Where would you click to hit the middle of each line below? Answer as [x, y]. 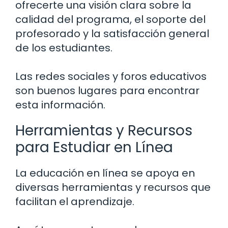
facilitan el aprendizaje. [75, 202]
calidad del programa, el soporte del [110, 20]
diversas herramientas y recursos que [113, 188]
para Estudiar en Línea [94, 148]
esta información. [60, 105]
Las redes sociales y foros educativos [111, 77]
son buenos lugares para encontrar [107, 91]
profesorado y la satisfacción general [112, 34]
